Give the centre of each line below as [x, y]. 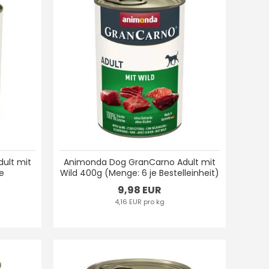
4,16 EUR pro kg [140, 201]
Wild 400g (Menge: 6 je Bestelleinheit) [140, 173]
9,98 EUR [140, 190]
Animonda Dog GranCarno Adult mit [140, 162]
